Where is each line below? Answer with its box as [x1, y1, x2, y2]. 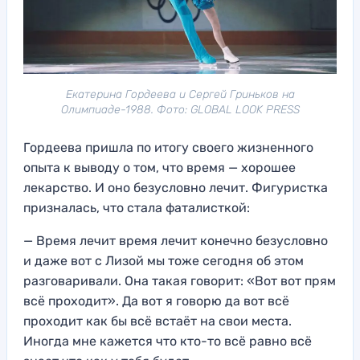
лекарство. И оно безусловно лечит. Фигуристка [23, 179, 328, 195]
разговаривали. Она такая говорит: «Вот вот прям [23, 272, 336, 288]
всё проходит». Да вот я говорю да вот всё [23, 292, 289, 309]
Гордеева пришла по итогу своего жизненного [23, 139, 313, 155]
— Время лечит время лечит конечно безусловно [23, 232, 328, 248]
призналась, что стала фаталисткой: [23, 199, 250, 215]
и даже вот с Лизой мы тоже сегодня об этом [23, 252, 304, 268]
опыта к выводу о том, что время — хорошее [23, 159, 296, 175]
